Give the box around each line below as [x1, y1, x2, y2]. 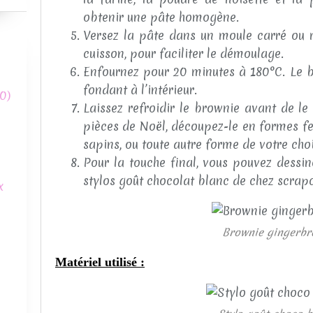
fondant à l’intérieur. [83, 82, 197, 99]
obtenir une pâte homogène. [83, 9, 239, 26]
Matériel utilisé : [55, 255, 145, 270]
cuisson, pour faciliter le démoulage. [83, 45, 284, 62]
